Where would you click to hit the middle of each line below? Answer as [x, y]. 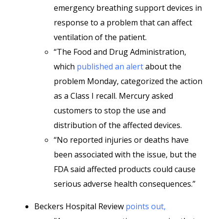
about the [162, 66]
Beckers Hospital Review [80, 206]
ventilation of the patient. [100, 37]
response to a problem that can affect [123, 22]
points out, [146, 206]
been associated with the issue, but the [125, 154]
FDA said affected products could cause [125, 169]
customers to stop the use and [110, 110]
